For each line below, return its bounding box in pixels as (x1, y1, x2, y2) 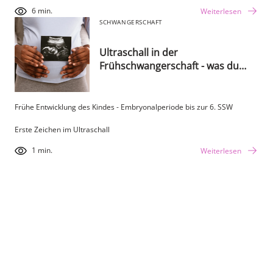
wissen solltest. (99, 73, 169, 87)
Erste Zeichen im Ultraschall (15, 124, 110, 135)
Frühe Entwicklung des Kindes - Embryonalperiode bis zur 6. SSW (15, 101, 233, 112)
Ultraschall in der (99, 46, 179, 60)
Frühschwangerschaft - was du (99, 59, 239, 73)
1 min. (32, 145, 52, 156)
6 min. (32, 5, 52, 16)
